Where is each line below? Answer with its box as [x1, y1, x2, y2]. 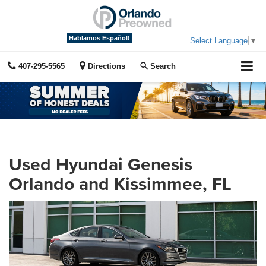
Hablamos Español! [68, 34, 130, 42]
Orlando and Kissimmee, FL [9, 171, 232, 197]
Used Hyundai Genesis [9, 151, 192, 178]
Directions [85, 61, 125, 71]
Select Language [190, 36, 248, 46]
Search [150, 61, 176, 71]
